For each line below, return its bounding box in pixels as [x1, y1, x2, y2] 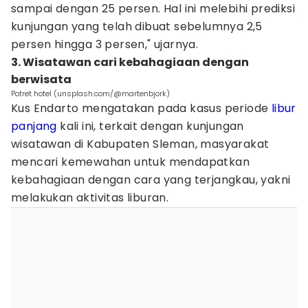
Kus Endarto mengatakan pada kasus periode [11, 100, 272, 116]
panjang [11, 118, 57, 134]
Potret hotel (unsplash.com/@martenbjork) [11, 88, 170, 99]
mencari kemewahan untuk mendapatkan [11, 154, 250, 170]
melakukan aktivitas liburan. [11, 190, 169, 206]
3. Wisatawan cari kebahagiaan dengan [11, 54, 249, 70]
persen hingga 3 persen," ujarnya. [11, 36, 199, 52]
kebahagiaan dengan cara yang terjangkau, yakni [11, 172, 291, 188]
